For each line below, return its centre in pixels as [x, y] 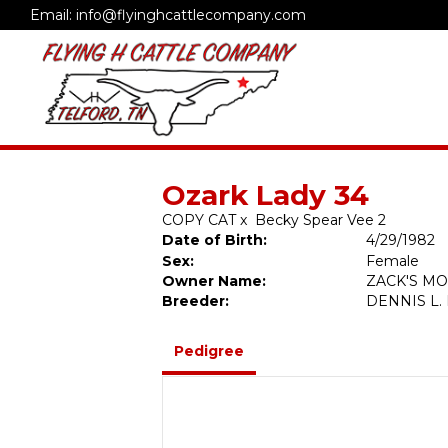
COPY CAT [199, 220]
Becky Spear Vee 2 [320, 220]
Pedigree [209, 351]
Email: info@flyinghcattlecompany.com [168, 15]
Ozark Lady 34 [265, 195]
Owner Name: [214, 281]
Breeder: [195, 301]
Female [393, 261]
